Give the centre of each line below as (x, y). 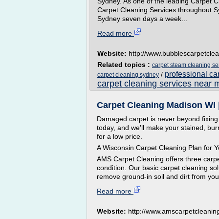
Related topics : (125, 65)
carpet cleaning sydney (128, 75)
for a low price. (120, 136)
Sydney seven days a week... (142, 19)
